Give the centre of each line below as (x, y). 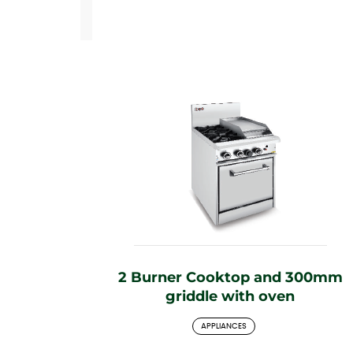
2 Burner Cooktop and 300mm (230, 277)
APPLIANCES (224, 326)
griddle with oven (230, 296)
